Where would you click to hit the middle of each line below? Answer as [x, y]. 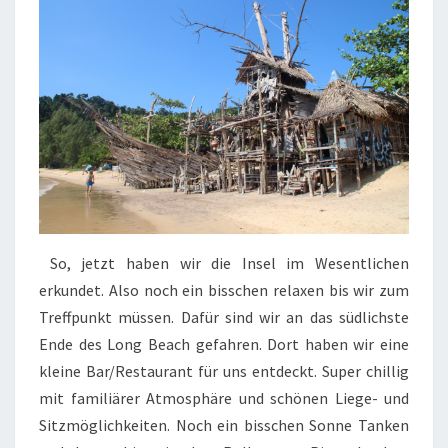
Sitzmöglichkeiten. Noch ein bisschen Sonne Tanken [224, 425]
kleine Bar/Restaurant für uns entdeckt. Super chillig [224, 371]
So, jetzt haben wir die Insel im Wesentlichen [224, 263]
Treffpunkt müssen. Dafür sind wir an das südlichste [224, 317]
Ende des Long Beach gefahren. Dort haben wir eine [224, 344]
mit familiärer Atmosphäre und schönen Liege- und [224, 398]
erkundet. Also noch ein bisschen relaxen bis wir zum [224, 290]
